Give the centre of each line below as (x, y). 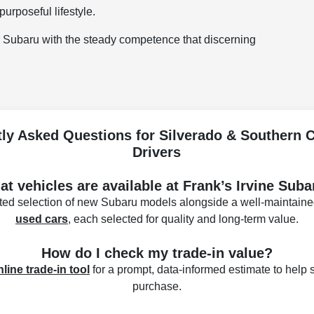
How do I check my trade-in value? (157, 253)
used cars (41, 219)
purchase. (157, 286)
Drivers (157, 152)
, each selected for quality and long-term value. (183, 219)
